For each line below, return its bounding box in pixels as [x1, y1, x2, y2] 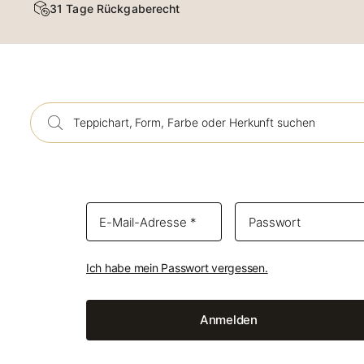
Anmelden [199, 312, 258, 327]
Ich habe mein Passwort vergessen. [86, 261, 268, 275]
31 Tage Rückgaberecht [50, 2, 180, 15]
